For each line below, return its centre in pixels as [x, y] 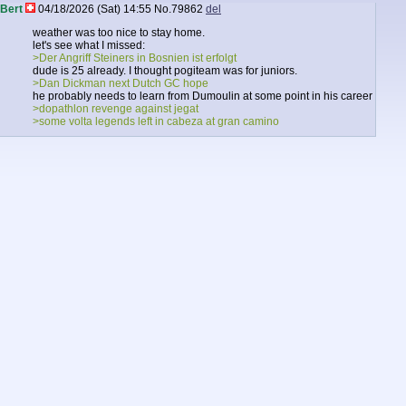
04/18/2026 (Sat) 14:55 [95, 9]
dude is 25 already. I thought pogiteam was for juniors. [165, 71]
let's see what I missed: [89, 45]
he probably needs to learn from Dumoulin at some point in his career [203, 96]
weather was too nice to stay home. [119, 33]
